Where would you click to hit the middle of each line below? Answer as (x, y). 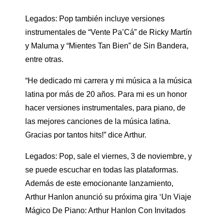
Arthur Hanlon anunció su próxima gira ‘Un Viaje (108, 197)
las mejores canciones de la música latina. (98, 121)
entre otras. (44, 59)
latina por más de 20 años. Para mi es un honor (106, 94)
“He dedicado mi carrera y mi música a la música (108, 80)
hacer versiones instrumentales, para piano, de (105, 108)
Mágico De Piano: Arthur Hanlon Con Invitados (105, 210)
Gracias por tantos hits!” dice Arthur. (86, 135)
